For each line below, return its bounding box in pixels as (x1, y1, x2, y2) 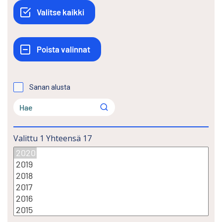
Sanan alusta (29, 83, 70, 91)
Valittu (13, 132, 38, 144)
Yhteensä (46, 132, 81, 144)
